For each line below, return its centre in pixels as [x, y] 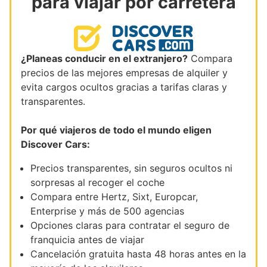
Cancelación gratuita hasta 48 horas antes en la [138, 254]
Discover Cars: [55, 145]
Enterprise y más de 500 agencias [107, 211]
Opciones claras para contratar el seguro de [130, 226]
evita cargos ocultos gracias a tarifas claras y [124, 87]
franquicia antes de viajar [87, 240]
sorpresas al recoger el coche [97, 183]
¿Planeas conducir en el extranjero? [104, 59]
